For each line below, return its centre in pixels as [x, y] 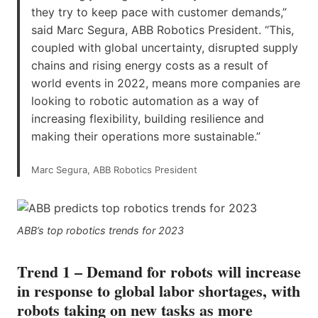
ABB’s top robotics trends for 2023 [100, 230]
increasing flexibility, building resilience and [148, 118]
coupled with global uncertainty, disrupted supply [165, 47]
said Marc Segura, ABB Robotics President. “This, [163, 29]
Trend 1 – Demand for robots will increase [159, 271]
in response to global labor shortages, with [159, 290]
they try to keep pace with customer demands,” [159, 12]
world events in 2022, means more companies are [166, 83]
